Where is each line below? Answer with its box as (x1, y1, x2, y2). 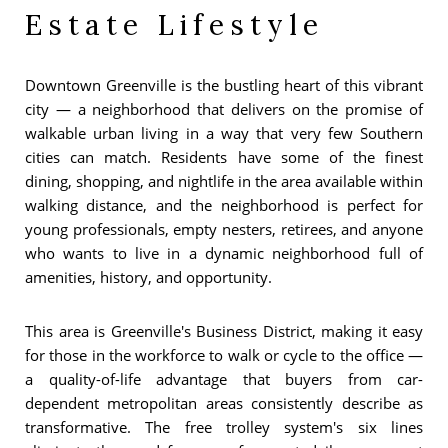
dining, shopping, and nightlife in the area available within (25, 170, 423, 191)
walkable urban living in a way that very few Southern (25, 122, 423, 143)
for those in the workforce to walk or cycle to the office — (25, 344, 423, 365)
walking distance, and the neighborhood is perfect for (25, 194, 423, 215)
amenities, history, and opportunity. (25, 266, 272, 287)
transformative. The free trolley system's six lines (25, 416, 423, 437)
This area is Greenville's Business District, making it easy (25, 320, 423, 341)
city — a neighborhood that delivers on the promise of (25, 98, 423, 119)
